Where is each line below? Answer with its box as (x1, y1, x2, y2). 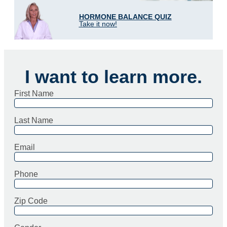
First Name (14, 89, 54, 98)
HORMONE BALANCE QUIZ (79, 13, 172, 21)
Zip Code (14, 197, 48, 205)
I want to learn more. (25, 66, 202, 87)
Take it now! (79, 20, 117, 28)
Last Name (14, 116, 53, 125)
